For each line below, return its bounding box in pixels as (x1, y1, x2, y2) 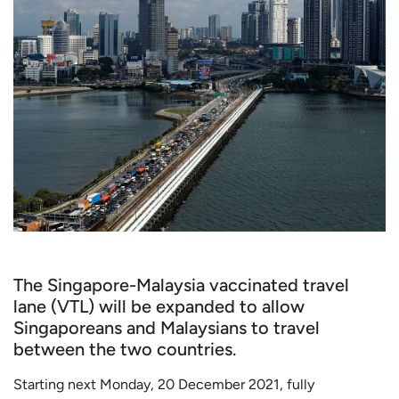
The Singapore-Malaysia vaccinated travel (13, 274, 349, 297)
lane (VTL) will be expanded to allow (13, 296, 305, 318)
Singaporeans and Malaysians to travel (13, 317, 320, 339)
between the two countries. (13, 338, 236, 361)
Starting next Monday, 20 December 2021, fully (13, 376, 314, 394)
